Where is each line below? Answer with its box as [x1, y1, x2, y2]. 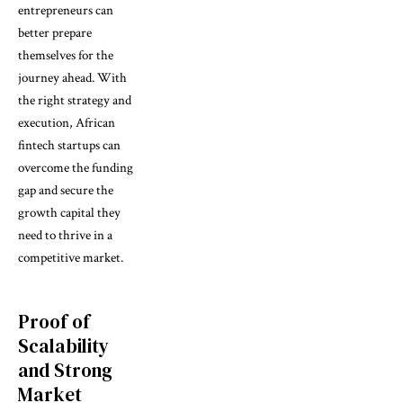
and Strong [18, 356, 112, 383]
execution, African [18, 113, 115, 131]
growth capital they [18, 203, 121, 221]
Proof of [18, 308, 90, 335]
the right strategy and [18, 91, 131, 109]
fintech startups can [18, 136, 121, 154]
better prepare [18, 23, 92, 41]
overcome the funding [18, 158, 133, 176]
